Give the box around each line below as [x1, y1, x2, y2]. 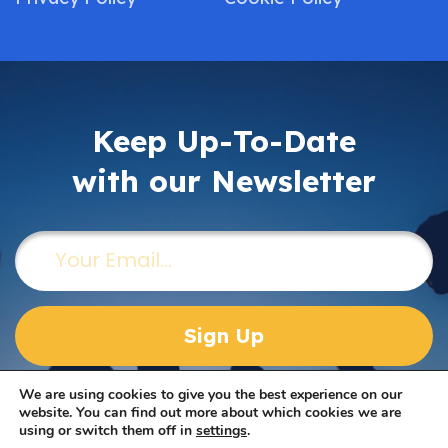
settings [196, 421, 247, 440]
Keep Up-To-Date [92, 122, 356, 160]
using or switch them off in [19, 421, 196, 440]
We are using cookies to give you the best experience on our [19, 385, 402, 404]
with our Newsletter [72, 162, 376, 200]
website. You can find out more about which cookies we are [19, 403, 401, 422]
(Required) [57, 232, 141, 252]
